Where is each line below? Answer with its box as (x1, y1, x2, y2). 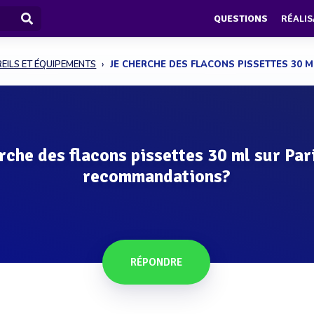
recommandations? (82, 165, 231, 187)
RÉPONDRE (130, 256, 183, 268)
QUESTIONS (214, 13, 268, 25)
